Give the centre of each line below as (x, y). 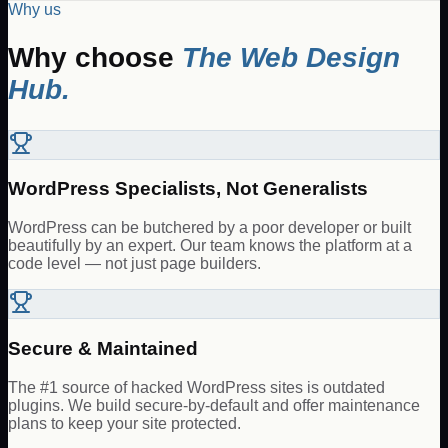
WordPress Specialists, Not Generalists (188, 189)
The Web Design (291, 58)
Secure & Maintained (103, 348)
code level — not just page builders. (134, 264)
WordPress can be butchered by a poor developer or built (209, 228)
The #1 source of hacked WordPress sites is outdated (196, 387)
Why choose (95, 58)
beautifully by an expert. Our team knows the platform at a (210, 246)
